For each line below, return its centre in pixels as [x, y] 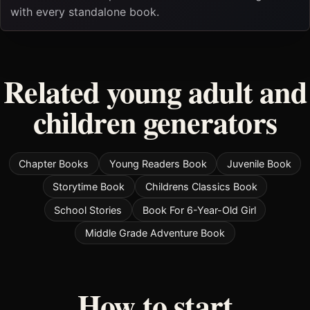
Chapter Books [54, 163]
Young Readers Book [158, 163]
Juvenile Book [259, 163]
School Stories [88, 210]
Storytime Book [89, 187]
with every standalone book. [84, 11]
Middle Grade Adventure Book [155, 233]
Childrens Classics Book [201, 187]
